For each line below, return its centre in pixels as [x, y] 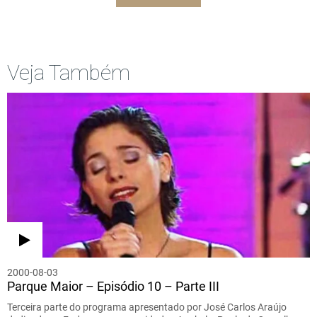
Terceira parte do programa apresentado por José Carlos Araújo [147, 307]
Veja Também [69, 72]
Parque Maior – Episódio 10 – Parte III [113, 286]
